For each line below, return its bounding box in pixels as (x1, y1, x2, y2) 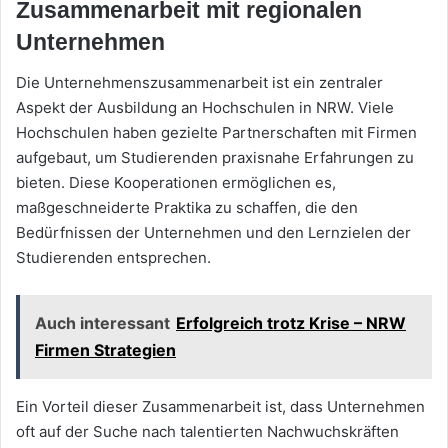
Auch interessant (35, 312, 170, 333)
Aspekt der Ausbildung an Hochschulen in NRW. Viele (16, 97, 394, 117)
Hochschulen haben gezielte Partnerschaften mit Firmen (16, 122, 417, 142)
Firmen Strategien (35, 339, 176, 360)
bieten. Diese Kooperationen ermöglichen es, (16, 172, 336, 192)
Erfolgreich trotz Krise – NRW (176, 312, 406, 333)
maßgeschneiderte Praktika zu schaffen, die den (16, 197, 358, 217)
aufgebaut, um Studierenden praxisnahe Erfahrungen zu (16, 147, 414, 167)
